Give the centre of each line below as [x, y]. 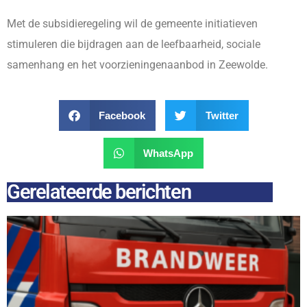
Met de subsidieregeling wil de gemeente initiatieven [132, 24]
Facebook [122, 115]
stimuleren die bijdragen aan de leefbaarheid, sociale [134, 44]
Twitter [222, 115]
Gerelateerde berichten [99, 192]
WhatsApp [169, 153]
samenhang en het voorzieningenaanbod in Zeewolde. [137, 65]
